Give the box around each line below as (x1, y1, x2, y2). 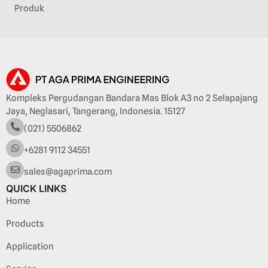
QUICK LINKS (6, 182, 66, 194)
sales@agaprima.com (24, 166, 112, 177)
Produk (14, 3, 44, 14)
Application (6, 240, 54, 252)
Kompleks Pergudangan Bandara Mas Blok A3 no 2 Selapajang (6, 92, 258, 103)
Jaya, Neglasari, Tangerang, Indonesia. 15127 (6, 105, 185, 117)
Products (6, 218, 44, 229)
